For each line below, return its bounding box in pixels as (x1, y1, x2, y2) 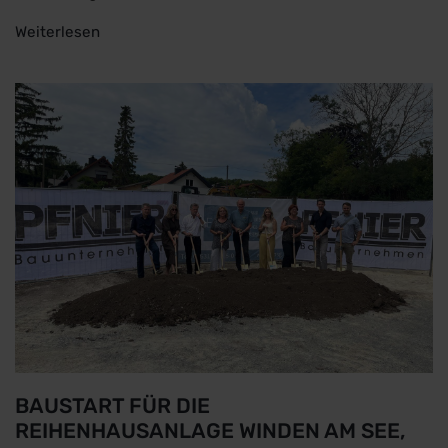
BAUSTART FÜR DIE (15, 392, 210, 418)
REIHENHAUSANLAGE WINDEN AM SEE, (15, 417, 406, 443)
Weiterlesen (15, 23, 100, 42)
